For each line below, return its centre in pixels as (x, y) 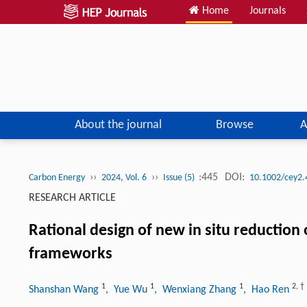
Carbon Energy (57, 177)
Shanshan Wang (65, 290)
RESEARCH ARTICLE (72, 198)
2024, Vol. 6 (124, 177)
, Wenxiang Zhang (197, 290)
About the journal (118, 125)
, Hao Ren (268, 290)
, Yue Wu (128, 290)
